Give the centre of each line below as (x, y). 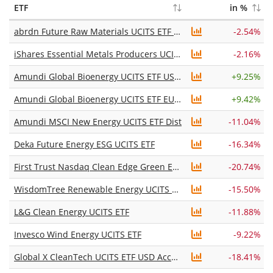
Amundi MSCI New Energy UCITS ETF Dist (98, 122)
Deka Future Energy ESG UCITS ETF (84, 144)
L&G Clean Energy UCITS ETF (72, 212)
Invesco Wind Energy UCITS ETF (78, 234)
